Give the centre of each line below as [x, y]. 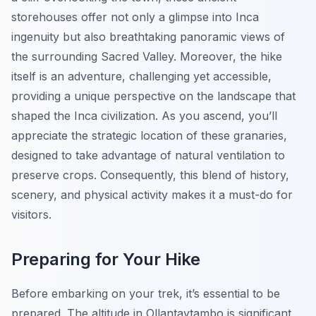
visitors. [31, 215]
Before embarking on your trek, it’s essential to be [146, 294]
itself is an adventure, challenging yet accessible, [141, 77]
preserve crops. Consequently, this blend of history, [150, 175]
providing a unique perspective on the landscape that [153, 96]
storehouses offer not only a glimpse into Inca [135, 17]
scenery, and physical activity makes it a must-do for [152, 195]
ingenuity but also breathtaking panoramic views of [148, 37]
